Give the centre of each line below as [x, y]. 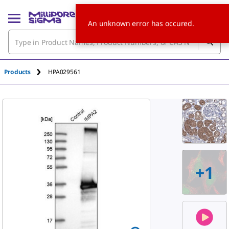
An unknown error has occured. [141, 23]
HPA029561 [64, 72]
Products [18, 72]
